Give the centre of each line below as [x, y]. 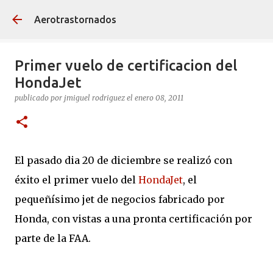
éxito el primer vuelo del [76, 180]
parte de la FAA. [53, 238]
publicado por [39, 98]
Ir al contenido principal [202, 15]
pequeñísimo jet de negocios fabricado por [120, 199]
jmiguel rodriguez [94, 98]
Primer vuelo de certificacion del [126, 66]
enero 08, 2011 [159, 98]
